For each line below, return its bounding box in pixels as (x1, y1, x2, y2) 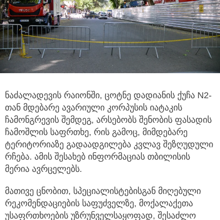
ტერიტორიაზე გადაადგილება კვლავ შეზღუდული (5, 139, 213, 149)
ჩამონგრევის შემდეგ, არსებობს (5, 114, 137, 125)
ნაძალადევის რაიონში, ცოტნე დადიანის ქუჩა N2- (5, 90, 212, 100)
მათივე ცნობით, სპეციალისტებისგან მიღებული (5, 186, 201, 196)
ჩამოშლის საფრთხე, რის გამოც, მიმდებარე (5, 127, 188, 137)
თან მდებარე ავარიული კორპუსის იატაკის (5, 102, 182, 112)
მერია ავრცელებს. (5, 164, 82, 174)
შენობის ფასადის (137, 114, 212, 125)
